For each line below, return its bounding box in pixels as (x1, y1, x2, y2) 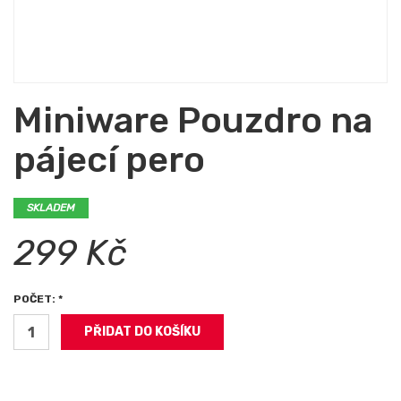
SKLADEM (27, 201, 75, 214)
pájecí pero (13, 139, 205, 181)
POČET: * (13, 293, 63, 305)
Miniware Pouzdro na (13, 99, 372, 141)
